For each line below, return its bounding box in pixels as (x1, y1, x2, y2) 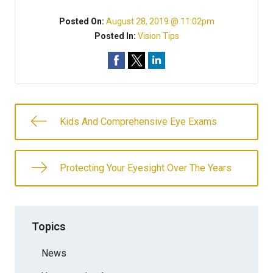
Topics (32, 219, 66, 233)
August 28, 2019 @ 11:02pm (105, 16, 214, 26)
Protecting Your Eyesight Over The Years (60, 162, 232, 174)
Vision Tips (137, 31, 179, 41)
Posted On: (58, 16, 106, 26)
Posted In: (94, 31, 138, 41)
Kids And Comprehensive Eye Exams (60, 116, 217, 127)
